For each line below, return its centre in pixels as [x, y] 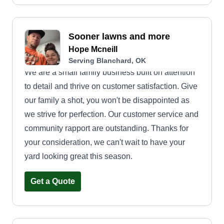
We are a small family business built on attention [110, 72]
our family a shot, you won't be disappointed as [107, 100]
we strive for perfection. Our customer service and [111, 114]
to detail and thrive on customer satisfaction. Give [111, 86]
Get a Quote [53, 181]
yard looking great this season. [78, 156]
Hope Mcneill [93, 49]
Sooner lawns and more [119, 36]
